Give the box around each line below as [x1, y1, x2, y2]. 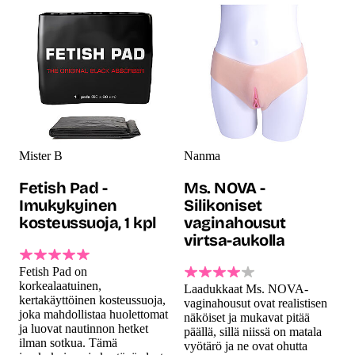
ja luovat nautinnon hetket [19, 321, 148, 335]
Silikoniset [184, 195, 262, 215]
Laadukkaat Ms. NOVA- [184, 281, 308, 296]
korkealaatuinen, [19, 278, 101, 292]
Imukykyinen [19, 195, 117, 215]
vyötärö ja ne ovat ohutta [184, 338, 307, 353]
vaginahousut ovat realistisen [184, 296, 327, 310]
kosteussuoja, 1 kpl [19, 212, 156, 232]
